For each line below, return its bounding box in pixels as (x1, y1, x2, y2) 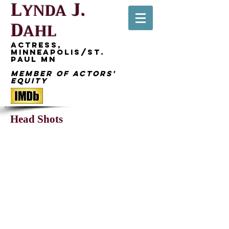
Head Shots (10, 113, 63, 125)
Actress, (11, 40, 61, 50)
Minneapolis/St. (11, 47, 104, 57)
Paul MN (11, 54, 56, 64)
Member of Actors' (11, 68, 116, 78)
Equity (11, 76, 48, 85)
